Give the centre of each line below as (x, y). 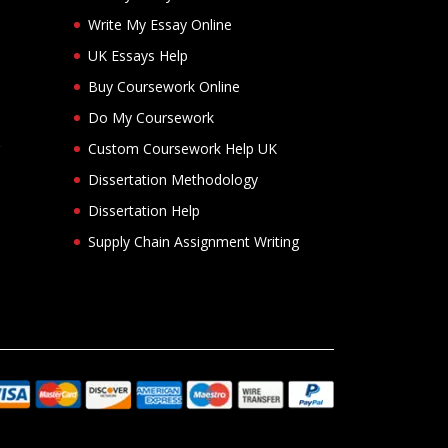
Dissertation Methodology (173, 179)
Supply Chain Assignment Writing (193, 241)
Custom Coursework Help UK (182, 148)
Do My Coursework (151, 117)
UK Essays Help (138, 55)
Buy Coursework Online (164, 86)
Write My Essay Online (160, 24)
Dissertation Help (144, 210)
